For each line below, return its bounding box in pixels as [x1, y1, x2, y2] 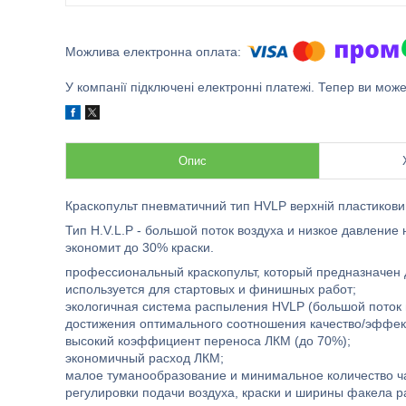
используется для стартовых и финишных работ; [65, 282, 356, 296]
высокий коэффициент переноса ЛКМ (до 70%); [65, 333, 351, 348]
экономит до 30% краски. [65, 240, 214, 255]
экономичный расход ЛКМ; [65, 351, 224, 365]
